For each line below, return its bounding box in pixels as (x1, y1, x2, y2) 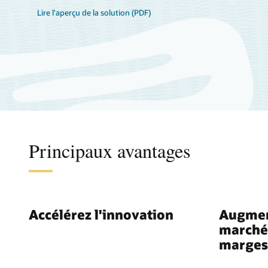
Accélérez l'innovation (29, 206, 173, 223)
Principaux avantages (29, 137, 191, 163)
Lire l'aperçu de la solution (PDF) (37, 7, 151, 17)
